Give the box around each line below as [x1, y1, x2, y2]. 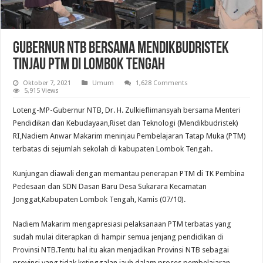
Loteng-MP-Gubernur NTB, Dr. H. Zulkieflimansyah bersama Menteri [13, 105, 241, 114]
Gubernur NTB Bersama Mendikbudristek [13, 40, 230, 57]
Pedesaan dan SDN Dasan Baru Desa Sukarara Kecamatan [13, 181, 207, 191]
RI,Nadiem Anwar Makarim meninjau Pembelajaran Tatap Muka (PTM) [13, 131, 247, 140]
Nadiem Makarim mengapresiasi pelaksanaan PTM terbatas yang [13, 219, 232, 228]
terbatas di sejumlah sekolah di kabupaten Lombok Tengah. [13, 144, 213, 153]
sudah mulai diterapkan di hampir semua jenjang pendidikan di [13, 232, 224, 241]
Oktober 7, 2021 [23, 79, 72, 87]
